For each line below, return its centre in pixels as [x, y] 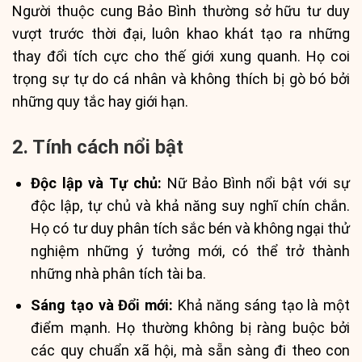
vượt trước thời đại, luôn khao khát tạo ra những [181, 33]
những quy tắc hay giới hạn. [100, 101]
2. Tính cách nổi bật [98, 147]
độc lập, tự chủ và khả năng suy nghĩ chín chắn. [190, 206]
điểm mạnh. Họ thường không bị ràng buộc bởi [190, 328]
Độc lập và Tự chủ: [96, 183]
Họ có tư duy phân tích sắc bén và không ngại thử [190, 229]
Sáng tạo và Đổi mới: [102, 305]
